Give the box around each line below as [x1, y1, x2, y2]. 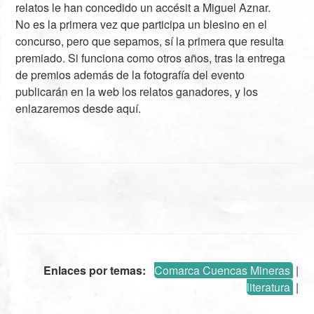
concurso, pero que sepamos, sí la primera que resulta [15, 32, 285, 49]
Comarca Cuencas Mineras [153, 261, 290, 278]
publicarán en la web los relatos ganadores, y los [15, 83, 259, 100]
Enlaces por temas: [37, 261, 151, 278]
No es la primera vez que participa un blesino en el [15, 15, 268, 32]
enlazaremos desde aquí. [15, 100, 142, 116]
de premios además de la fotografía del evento [15, 66, 245, 83]
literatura [246, 278, 290, 295]
